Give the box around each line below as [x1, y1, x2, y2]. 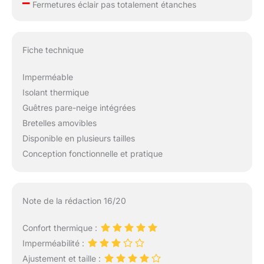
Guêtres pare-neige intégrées [22, 103, 136, 113]
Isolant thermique [22, 87, 89, 98]
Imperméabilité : [22, 238, 87, 249]
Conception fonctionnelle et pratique [22, 148, 163, 159]
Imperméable [22, 72, 73, 82]
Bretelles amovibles [22, 118, 97, 128]
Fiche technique [22, 45, 84, 55]
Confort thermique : [22, 222, 100, 233]
